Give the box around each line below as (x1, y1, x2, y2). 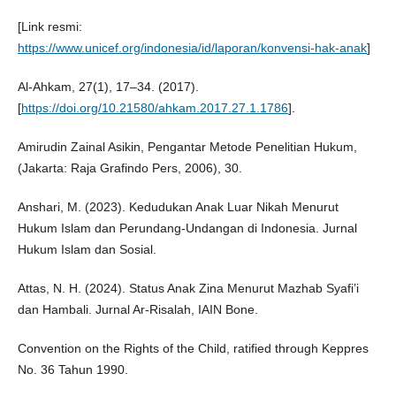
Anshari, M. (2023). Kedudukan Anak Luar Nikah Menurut (17, 200, 339, 215)
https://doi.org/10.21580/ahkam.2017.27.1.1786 (20, 101, 288, 116)
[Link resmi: (17, 19, 82, 34)
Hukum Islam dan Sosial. (17, 242, 156, 257)
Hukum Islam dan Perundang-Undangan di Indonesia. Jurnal (17, 221, 357, 236)
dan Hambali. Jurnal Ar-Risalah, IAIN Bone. (17, 302, 258, 317)
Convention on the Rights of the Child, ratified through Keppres (17, 341, 369, 356)
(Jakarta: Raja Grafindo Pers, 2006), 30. (17, 161, 242, 176)
